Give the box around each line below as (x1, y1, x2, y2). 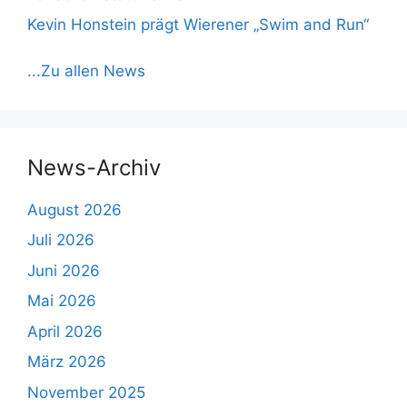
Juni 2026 (27, 261, 100, 280)
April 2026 (27, 322, 103, 341)
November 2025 (27, 382, 145, 402)
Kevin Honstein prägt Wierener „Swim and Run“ (27, 15, 369, 35)
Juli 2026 (27, 231, 94, 250)
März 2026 (27, 352, 106, 372)
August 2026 (27, 200, 122, 219)
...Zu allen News (27, 61, 145, 80)
